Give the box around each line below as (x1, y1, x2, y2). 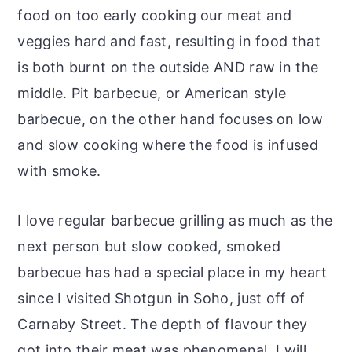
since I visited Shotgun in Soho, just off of (17, 289, 306, 306)
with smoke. (17, 162, 101, 179)
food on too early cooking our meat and (17, 6, 292, 24)
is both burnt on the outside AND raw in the (17, 58, 319, 75)
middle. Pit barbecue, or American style (17, 84, 287, 101)
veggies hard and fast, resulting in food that (17, 32, 321, 49)
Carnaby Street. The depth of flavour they (17, 315, 308, 332)
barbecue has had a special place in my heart (17, 263, 328, 280)
